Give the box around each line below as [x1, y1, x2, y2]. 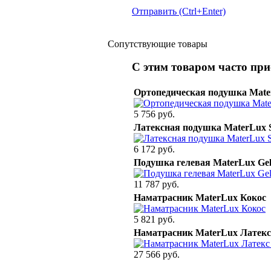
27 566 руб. [134, 249, 180, 260]
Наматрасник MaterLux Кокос [134, 192, 266, 203]
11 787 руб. [134, 178, 179, 189]
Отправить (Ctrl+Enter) [132, 5, 226, 16]
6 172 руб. [134, 143, 175, 154]
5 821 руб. [134, 214, 175, 224]
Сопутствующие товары [108, 38, 207, 49]
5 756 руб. [134, 108, 175, 119]
